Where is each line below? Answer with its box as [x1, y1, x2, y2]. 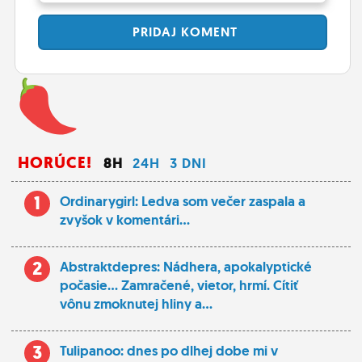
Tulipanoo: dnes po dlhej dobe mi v [60, 342, 278, 360]
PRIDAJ [128, 23, 177, 40]
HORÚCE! [18, 151, 92, 174]
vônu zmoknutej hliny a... [60, 295, 213, 313]
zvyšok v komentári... [60, 211, 190, 229]
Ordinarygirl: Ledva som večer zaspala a [60, 192, 305, 210]
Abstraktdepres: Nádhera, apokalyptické [60, 258, 312, 276]
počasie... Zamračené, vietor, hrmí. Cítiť [60, 276, 298, 294]
